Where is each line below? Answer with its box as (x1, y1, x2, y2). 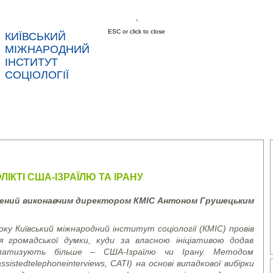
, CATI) (105, 258, 133, 268)
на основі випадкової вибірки (135, 258, 254, 268)
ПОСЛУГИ (112, 112, 149, 121)
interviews (66, 258, 105, 268)
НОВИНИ (43, 112, 76, 121)
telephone (28, 258, 67, 268)
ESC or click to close (108, 28, 165, 35)
